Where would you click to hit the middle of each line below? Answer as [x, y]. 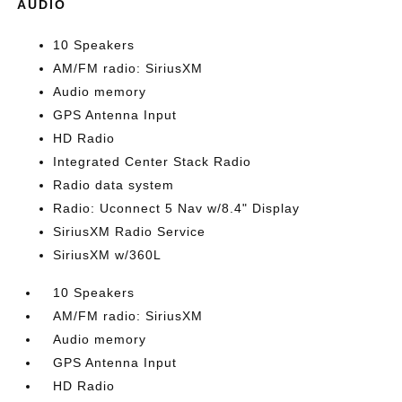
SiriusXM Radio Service [130, 232]
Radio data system [114, 185]
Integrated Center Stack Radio [153, 162]
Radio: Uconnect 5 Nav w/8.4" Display [177, 208]
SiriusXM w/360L [108, 255]
